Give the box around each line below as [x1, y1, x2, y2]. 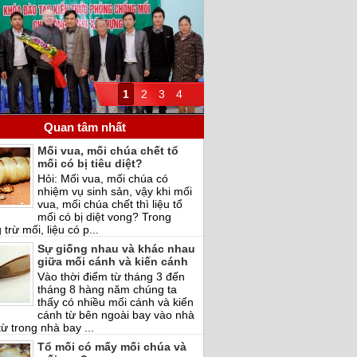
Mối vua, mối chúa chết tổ [37, 144, 178, 158]
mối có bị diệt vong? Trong [37, 210, 171, 224]
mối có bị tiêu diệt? [37, 157, 143, 171]
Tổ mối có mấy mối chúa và [37, 339, 186, 353]
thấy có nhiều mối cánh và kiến [37, 295, 194, 308]
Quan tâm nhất [43, 120, 126, 135]
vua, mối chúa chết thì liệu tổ [37, 198, 182, 211]
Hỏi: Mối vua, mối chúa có [37, 172, 168, 186]
